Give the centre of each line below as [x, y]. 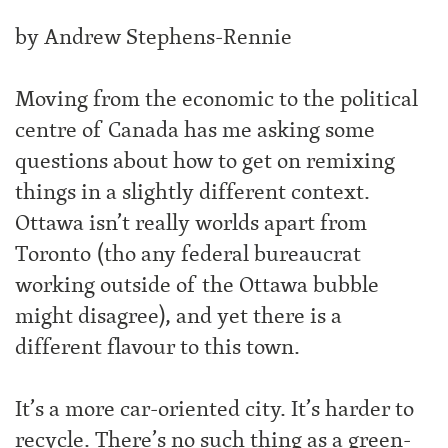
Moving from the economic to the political [216, 99]
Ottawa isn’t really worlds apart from [191, 223]
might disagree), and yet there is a [178, 316]
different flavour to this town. [157, 347]
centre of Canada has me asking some [195, 130]
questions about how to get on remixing [205, 161]
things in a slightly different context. [192, 192]
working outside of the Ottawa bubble [197, 285]
